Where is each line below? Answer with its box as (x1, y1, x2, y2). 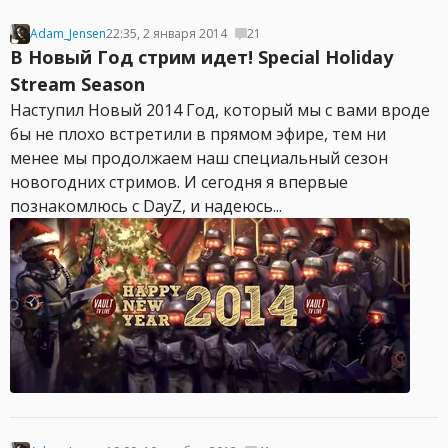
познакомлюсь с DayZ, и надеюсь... (10, 195, 282, 217)
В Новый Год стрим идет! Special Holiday (10, 45, 393, 69)
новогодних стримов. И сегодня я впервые (10, 171, 348, 193)
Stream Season (10, 72, 145, 96)
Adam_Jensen (30, 25, 106, 42)
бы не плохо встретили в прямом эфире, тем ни (10, 123, 386, 145)
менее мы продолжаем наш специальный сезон (10, 147, 388, 169)
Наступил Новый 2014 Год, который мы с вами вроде (10, 99, 430, 121)
